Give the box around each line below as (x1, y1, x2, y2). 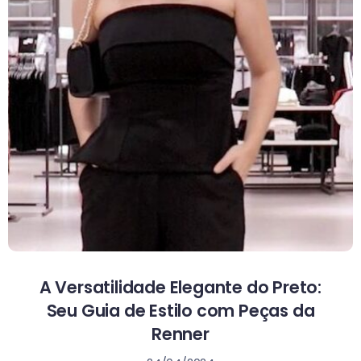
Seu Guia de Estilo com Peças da (46, 298, 315, 322)
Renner (151, 322, 210, 346)
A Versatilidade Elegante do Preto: (39, 275, 322, 299)
